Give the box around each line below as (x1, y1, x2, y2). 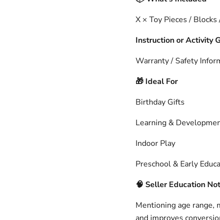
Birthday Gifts (135, 97, 185, 108)
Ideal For (143, 76, 178, 87)
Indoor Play (135, 138, 175, 149)
